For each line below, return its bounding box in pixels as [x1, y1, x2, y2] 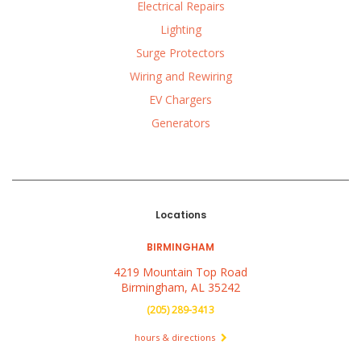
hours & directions [134, 331, 218, 343]
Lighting [160, 22, 201, 38]
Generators [151, 115, 210, 131]
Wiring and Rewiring [129, 68, 232, 85]
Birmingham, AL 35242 [121, 280, 240, 295]
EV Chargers [149, 92, 212, 108]
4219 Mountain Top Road [114, 264, 247, 280]
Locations [155, 208, 206, 222]
